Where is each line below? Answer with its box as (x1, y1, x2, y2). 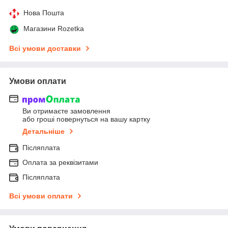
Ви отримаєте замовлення (22, 106, 110, 115)
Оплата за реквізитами (22, 158, 98, 166)
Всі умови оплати (9, 191, 73, 200)
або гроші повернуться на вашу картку (22, 115, 150, 123)
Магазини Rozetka (23, 24, 84, 33)
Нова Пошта (23, 9, 64, 17)
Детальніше (22, 127, 65, 135)
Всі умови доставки (9, 44, 81, 53)
